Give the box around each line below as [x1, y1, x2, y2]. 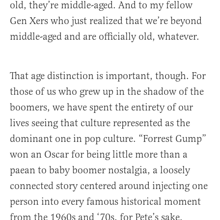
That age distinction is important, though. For [10, 70, 206, 82]
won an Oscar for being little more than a [10, 148, 188, 161]
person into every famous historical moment [10, 195, 201, 208]
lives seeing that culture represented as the [10, 117, 190, 130]
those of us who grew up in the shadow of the [10, 85, 204, 98]
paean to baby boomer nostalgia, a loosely [10, 164, 190, 177]
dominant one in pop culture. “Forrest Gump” [10, 133, 206, 145]
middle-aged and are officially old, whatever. [10, 30, 199, 43]
